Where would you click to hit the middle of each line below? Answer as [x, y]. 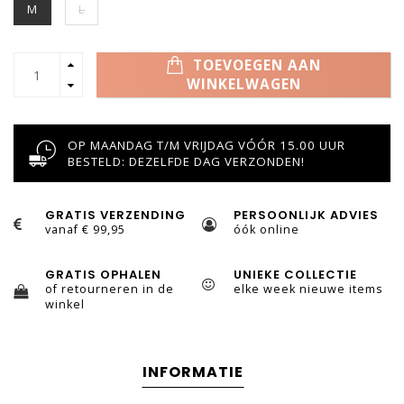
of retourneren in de [110, 289]
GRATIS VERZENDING [115, 216]
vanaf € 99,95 [85, 230]
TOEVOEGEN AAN [255, 66]
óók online [266, 230]
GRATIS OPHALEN [103, 275]
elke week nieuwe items [308, 289]
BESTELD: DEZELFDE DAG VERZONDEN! [186, 162]
